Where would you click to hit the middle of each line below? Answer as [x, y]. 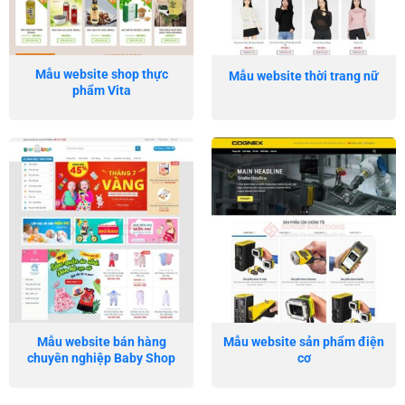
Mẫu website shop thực [101, 75]
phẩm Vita [101, 91]
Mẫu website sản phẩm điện [304, 342]
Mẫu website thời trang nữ [304, 75]
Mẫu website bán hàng [101, 342]
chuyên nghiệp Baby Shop [101, 358]
